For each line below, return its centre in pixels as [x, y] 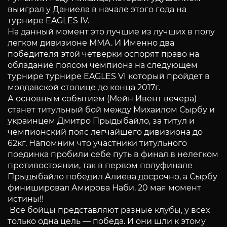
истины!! [26, 199]
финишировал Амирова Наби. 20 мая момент [104, 187]
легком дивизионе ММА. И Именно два [91, 43]
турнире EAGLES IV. [48, 20]
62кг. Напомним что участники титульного [97, 143]
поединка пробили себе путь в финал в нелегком [113, 154]
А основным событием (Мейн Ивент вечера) [102, 98]
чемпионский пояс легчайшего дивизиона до [105, 132]
